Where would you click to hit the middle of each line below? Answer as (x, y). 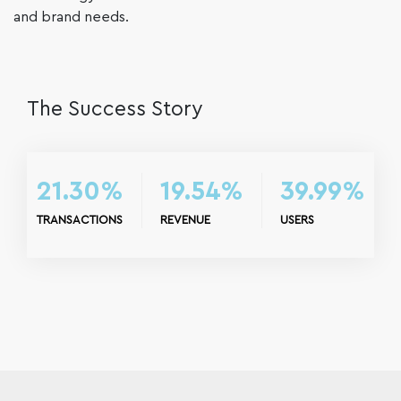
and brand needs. (71, 17)
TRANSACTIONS (79, 219)
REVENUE (185, 219)
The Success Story (115, 108)
